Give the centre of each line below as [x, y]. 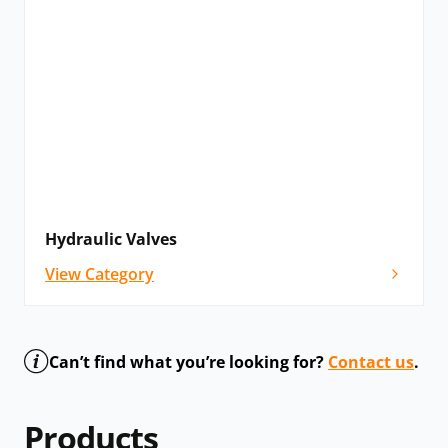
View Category [99, 274]
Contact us [371, 361]
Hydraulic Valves [111, 239]
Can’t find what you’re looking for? [188, 361]
